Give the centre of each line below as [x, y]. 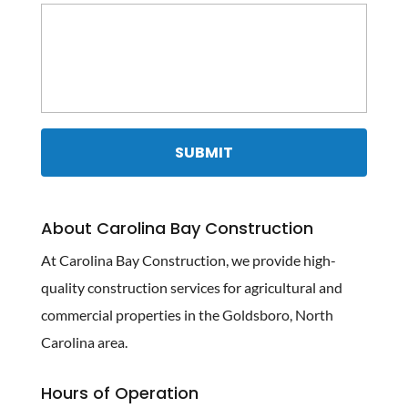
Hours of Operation [119, 393]
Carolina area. [84, 342]
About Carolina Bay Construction [177, 228]
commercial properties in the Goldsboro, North [187, 314]
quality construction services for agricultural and [191, 287]
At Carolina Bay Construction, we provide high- [188, 260]
